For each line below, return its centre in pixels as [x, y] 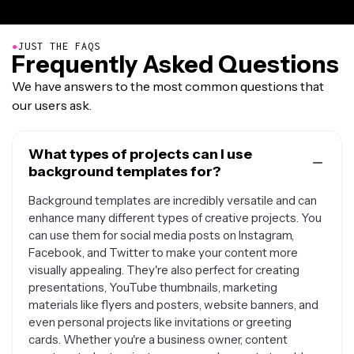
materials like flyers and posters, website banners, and [173, 305]
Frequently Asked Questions [175, 64]
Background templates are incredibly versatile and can [173, 200]
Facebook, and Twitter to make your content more [163, 252]
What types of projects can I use [140, 154]
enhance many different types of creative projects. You [175, 218]
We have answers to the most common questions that [168, 86]
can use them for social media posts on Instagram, [161, 235]
